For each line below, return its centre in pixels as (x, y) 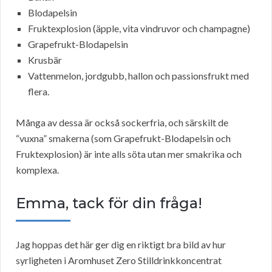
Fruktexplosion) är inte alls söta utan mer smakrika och (129, 154)
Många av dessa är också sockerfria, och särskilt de (122, 123)
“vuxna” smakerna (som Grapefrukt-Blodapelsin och (123, 138)
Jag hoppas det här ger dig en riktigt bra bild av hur (121, 245)
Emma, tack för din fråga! (109, 203)
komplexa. (37, 170)
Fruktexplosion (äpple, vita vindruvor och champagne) (139, 29)
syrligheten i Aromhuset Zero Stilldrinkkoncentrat (119, 260)
